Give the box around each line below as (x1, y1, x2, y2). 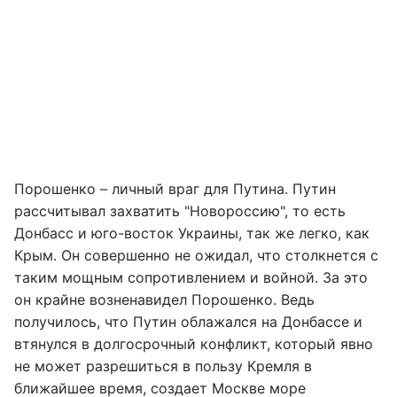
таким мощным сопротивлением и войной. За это (14, 269, 368, 286)
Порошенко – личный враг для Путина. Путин (14, 180, 336, 198)
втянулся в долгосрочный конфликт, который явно (14, 335, 373, 353)
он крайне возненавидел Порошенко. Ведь (14, 291, 315, 308)
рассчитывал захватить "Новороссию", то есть (14, 202, 346, 220)
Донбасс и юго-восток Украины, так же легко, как (14, 224, 370, 242)
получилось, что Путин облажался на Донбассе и (14, 313, 362, 331)
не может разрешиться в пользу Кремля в (14, 357, 312, 375)
